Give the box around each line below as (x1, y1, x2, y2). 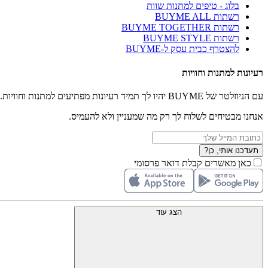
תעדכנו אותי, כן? (204, 145, 258, 155)
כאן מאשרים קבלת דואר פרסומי (134, 157, 251, 168)
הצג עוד (156, 207, 182, 217)
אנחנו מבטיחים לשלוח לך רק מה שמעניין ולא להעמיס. (69, 111, 263, 121)
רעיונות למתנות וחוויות (182, 67, 263, 78)
